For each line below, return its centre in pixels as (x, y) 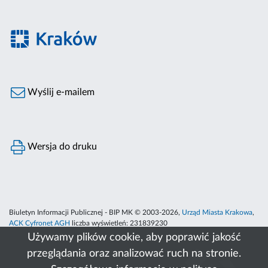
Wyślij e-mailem (60, 92)
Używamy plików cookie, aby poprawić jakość (134, 237)
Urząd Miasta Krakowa (217, 213)
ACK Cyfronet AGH (39, 223)
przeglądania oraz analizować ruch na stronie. (134, 254)
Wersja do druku (61, 147)
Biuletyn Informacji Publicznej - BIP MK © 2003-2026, (95, 213)
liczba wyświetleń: (100, 223)
